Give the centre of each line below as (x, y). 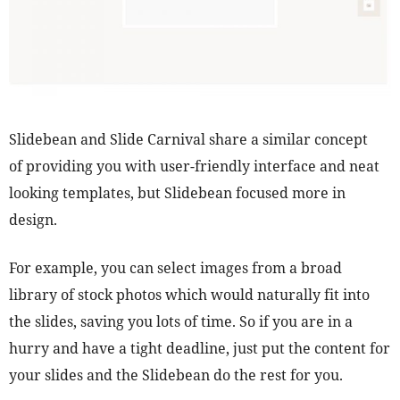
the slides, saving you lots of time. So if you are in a (181, 321)
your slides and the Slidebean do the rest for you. (176, 375)
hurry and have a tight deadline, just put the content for (200, 348)
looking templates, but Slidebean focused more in (177, 192)
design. (33, 219)
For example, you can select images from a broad (175, 267)
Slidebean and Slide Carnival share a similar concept (188, 139)
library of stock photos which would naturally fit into (189, 294)
